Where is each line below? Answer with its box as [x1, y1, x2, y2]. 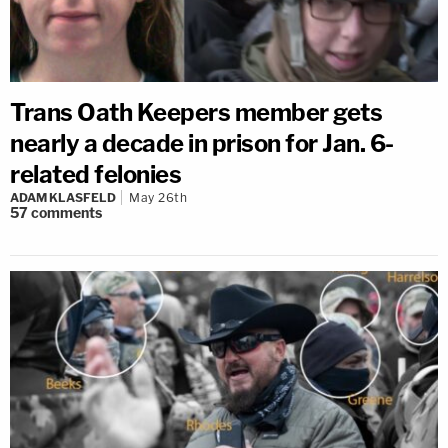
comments [31, 203, 102, 221]
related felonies [10, 159, 181, 189]
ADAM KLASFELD [10, 189, 116, 205]
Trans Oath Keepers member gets [10, 97, 382, 127]
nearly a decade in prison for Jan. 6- [10, 128, 394, 158]
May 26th [129, 189, 187, 205]
